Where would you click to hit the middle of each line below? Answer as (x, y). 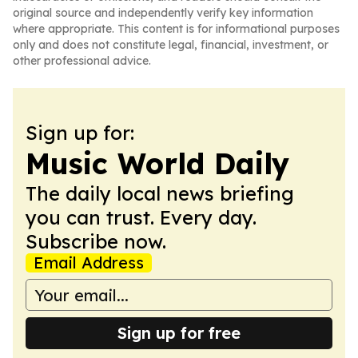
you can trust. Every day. (141, 217)
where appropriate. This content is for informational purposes (176, 29)
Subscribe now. (96, 241)
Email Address (89, 263)
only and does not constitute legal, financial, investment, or (171, 45)
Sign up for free (179, 333)
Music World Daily (157, 163)
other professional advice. (82, 61)
